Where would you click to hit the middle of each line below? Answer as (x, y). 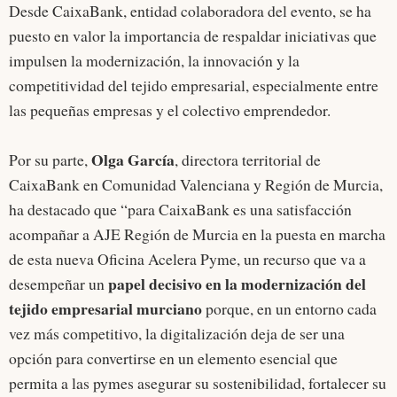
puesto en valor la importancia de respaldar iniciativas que (193, 36)
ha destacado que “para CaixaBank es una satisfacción (180, 210)
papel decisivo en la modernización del (235, 284)
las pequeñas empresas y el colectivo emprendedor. (170, 110)
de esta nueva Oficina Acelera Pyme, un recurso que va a (187, 259)
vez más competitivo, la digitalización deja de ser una (177, 334)
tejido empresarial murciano (105, 309)
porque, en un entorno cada (289, 309)
